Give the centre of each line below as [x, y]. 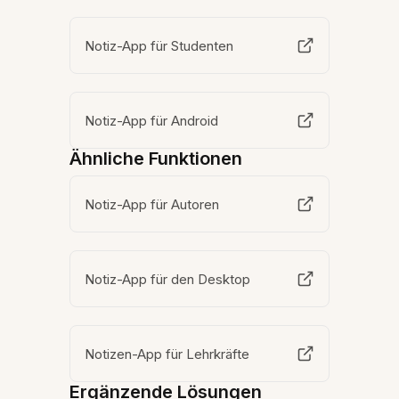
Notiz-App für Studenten [160, 45]
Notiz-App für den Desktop [168, 279]
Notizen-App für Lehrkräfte [168, 354]
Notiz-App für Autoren [153, 204]
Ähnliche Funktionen [156, 159]
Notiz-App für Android [152, 120]
